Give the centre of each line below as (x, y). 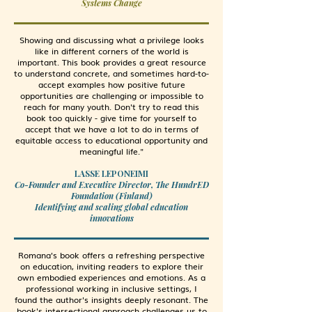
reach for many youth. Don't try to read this (111, 107)
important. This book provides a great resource (111, 62)
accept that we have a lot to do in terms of (111, 129)
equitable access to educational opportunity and (111, 140)
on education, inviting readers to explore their (111, 266)
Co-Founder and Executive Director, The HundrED (111, 185)
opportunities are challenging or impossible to (111, 95)
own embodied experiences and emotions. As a (111, 277)
